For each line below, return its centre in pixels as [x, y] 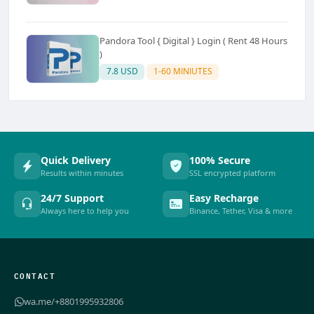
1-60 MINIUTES [183, 71]
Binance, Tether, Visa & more [241, 211]
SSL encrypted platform [232, 173]
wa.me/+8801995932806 [74, 301]
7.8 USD [122, 71]
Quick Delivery [76, 161]
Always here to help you [85, 211]
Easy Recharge [224, 198]
